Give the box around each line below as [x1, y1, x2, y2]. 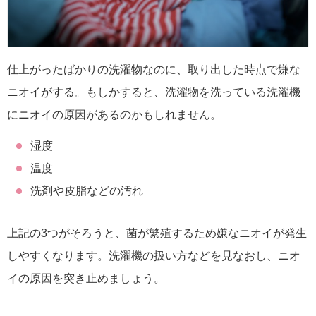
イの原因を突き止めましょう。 [7, 272, 165, 285]
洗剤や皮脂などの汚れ [30, 185, 143, 197]
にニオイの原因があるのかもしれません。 [7, 109, 221, 121]
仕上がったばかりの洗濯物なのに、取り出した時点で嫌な [7, 63, 300, 76]
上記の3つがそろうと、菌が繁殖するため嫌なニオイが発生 [7, 227, 307, 240]
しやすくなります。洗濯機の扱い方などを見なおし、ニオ [7, 250, 300, 262]
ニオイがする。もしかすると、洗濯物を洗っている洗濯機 [7, 86, 300, 99]
